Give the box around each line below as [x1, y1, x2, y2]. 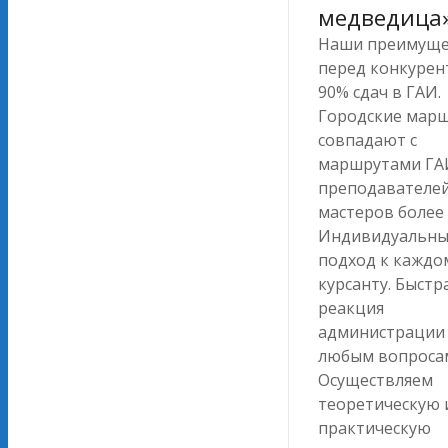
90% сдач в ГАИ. [318, 81, 441, 104]
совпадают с [318, 129, 417, 152]
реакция [318, 297, 384, 320]
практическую [318, 417, 431, 440]
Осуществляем [318, 369, 433, 392]
